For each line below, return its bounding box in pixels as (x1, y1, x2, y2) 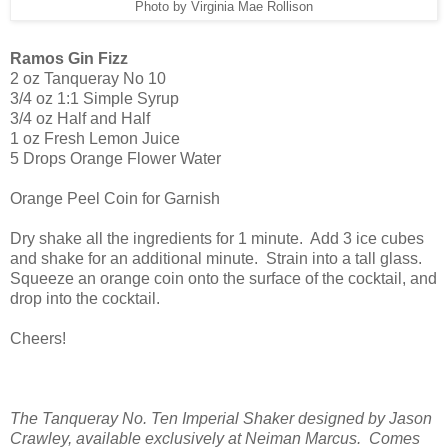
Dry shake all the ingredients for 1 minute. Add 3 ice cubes (10, 229, 424, 247)
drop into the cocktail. (10, 289, 160, 307)
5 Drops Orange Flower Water (10, 149, 221, 167)
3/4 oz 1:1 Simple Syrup (10, 89, 179, 107)
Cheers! (10, 329, 66, 347)
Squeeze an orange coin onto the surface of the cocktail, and (10, 269, 437, 287)
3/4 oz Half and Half (10, 109, 150, 127)
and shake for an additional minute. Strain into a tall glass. (10, 249, 426, 267)
